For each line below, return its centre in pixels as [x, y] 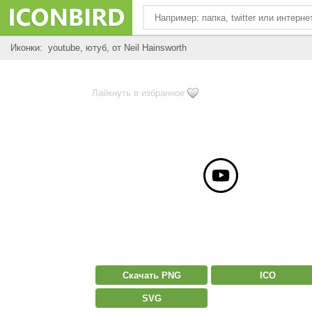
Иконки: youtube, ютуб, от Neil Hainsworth [99, 48]
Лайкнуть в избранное [138, 93]
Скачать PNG [152, 275]
